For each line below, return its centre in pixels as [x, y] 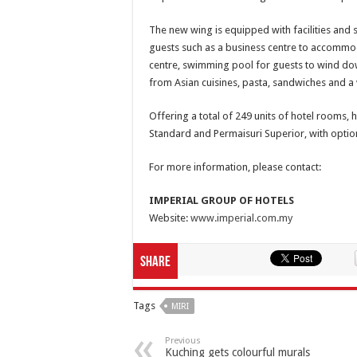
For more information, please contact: [235, 167]
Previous [183, 341]
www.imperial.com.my [241, 218]
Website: [170, 218]
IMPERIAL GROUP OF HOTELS [222, 200]
